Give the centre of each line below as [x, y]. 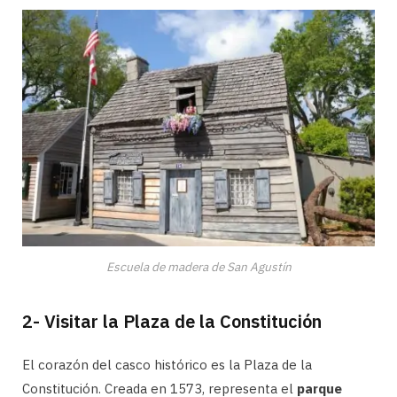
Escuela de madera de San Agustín [198, 267]
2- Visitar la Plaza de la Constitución [172, 322]
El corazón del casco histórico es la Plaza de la [167, 365]
